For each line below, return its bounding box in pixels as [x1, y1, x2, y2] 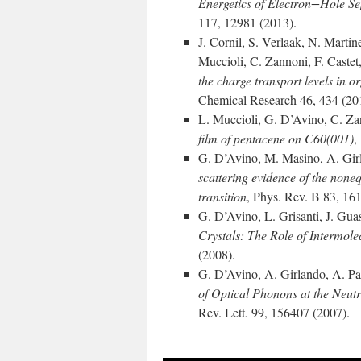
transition [198, 188, 247, 205]
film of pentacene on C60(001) [198, 130, 354, 147]
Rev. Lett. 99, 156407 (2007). [198, 304, 350, 321]
